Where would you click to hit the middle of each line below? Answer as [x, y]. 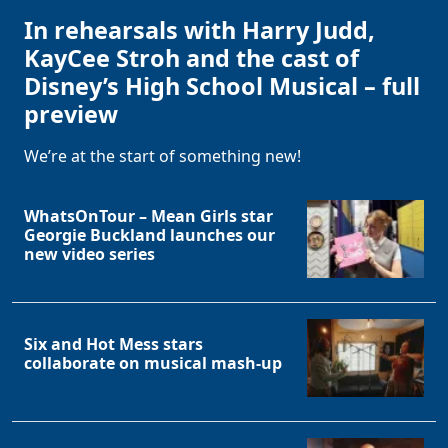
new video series [89, 253]
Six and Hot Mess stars [113, 344]
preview [71, 114]
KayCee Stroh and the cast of [191, 58]
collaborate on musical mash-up [153, 363]
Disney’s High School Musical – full [222, 86]
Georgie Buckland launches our [149, 234]
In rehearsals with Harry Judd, [199, 30]
